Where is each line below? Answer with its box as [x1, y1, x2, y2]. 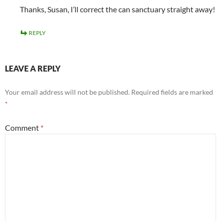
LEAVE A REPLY [5, 64, 61, 74]
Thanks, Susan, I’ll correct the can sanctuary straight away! [20, 4, 215, 14]
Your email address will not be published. [5, 88, 130, 97]
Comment [5, 123, 40, 133]
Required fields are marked [131, 88, 213, 97]
